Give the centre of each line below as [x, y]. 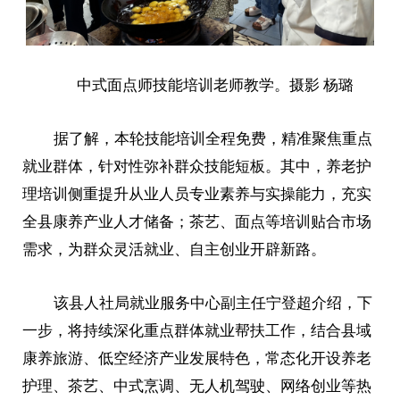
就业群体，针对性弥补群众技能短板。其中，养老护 [197, 166]
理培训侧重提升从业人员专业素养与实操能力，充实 [197, 194]
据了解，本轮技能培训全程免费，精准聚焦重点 [212, 138]
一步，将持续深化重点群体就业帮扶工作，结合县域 [197, 330]
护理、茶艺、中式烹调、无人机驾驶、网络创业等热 [197, 386]
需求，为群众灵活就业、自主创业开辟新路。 [175, 249]
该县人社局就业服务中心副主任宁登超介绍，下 [212, 303]
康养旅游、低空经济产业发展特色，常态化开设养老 [197, 358]
